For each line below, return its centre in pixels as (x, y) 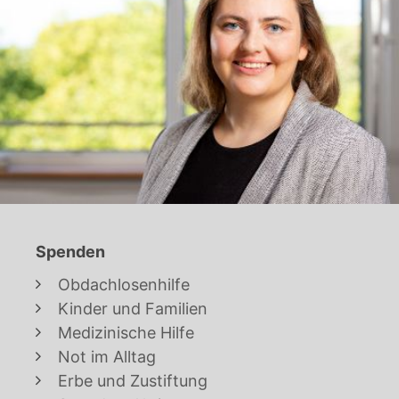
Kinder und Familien (133, 308)
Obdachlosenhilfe (124, 284)
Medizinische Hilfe (126, 332)
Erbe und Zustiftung (133, 380)
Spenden (70, 251)
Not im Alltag (107, 356)
